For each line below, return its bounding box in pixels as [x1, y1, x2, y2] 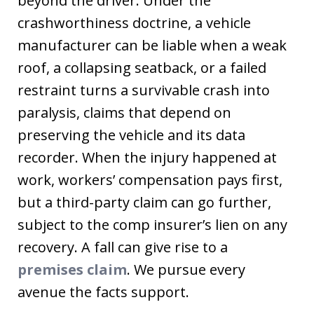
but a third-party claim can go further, [18, 193, 271, 212]
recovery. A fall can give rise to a [18, 238, 228, 257]
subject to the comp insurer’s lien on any [18, 215, 287, 234]
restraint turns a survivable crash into [18, 81, 270, 100]
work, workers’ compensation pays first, [18, 170, 282, 189]
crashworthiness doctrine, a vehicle [18, 13, 251, 32]
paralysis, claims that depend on [18, 103, 231, 122]
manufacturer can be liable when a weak [18, 36, 287, 55]
